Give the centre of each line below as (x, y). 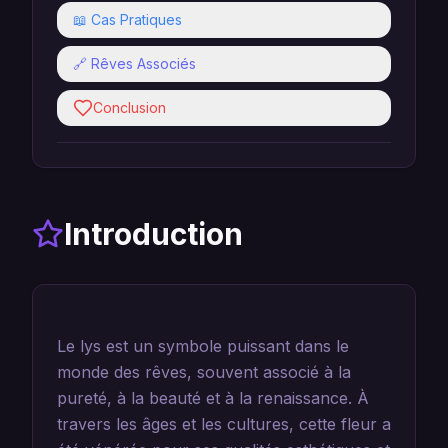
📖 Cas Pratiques (127, 19)
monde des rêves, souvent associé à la (204, 372)
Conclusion (129, 107)
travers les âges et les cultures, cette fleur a (224, 424)
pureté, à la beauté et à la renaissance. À (213, 398)
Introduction (153, 234)
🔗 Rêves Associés (134, 63)
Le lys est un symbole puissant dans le (203, 346)
